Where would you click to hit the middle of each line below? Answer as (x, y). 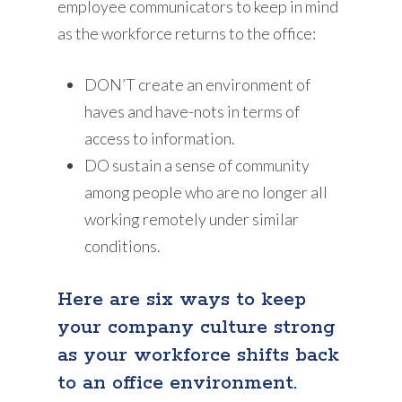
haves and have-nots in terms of (192, 111)
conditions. (123, 245)
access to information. (160, 138)
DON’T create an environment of (198, 84)
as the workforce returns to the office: (187, 33)
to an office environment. (178, 383)
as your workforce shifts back (199, 355)
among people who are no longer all (206, 192)
